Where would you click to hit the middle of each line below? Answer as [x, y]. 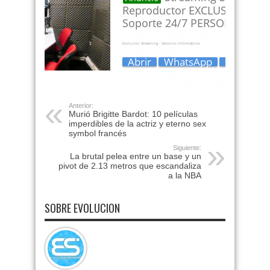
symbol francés [98, 133]
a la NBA [185, 175]
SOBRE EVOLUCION [82, 208]
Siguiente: [187, 148]
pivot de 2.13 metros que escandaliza [130, 166]
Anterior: [81, 105]
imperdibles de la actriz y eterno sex [137, 124]
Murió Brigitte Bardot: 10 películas [133, 114]
